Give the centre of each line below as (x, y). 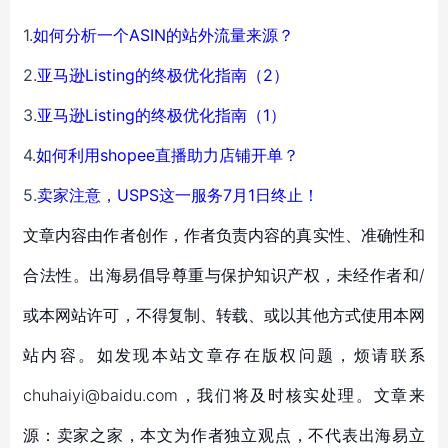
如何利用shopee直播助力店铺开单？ (167, 155)
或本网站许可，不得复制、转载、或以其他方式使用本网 (224, 315)
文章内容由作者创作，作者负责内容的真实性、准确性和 (224, 235)
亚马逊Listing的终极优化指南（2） (163, 75)
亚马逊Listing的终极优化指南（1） (161, 115)
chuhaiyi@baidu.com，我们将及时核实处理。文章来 (224, 395)
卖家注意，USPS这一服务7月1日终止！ (178, 195)
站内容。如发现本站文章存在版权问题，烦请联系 (224, 355)
